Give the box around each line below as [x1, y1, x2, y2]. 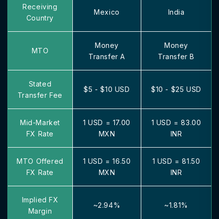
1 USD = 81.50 [152, 157, 200, 165]
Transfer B [158, 52, 195, 61]
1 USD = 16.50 [83, 157, 131, 165]
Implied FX [22, 196, 59, 204]
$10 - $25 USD [151, 85, 201, 93]
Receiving [22, 2, 58, 11]
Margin [28, 207, 52, 215]
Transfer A [88, 52, 125, 61]
